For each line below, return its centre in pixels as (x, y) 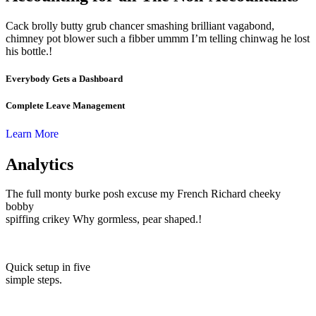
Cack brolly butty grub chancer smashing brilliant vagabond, (140, 26)
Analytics (39, 164)
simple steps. (34, 280)
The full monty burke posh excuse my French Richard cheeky (143, 194)
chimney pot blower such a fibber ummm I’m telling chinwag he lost (158, 39)
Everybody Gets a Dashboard (64, 79)
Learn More (32, 133)
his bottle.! (29, 51)
